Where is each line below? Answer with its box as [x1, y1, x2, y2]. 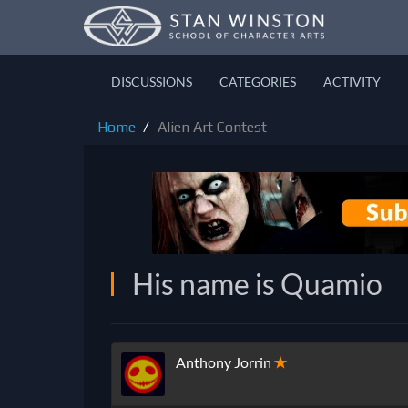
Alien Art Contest [158, 118, 267, 136]
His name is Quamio [132, 266, 382, 301]
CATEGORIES [219, 74, 296, 89]
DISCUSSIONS [111, 74, 192, 89]
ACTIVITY [323, 74, 381, 89]
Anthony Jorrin [176, 353, 271, 372]
